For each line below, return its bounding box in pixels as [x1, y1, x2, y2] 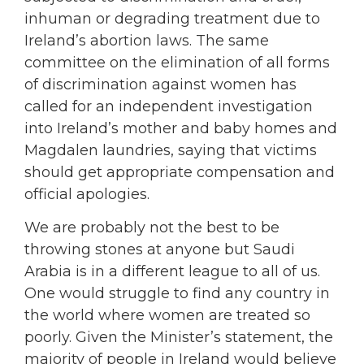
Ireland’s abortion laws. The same [24, 31, 269, 50]
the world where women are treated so [24, 306, 310, 325]
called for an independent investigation [24, 97, 313, 115]
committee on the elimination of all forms [24, 53, 330, 71]
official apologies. [24, 184, 149, 203]
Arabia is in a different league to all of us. [24, 262, 320, 281]
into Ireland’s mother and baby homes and [24, 119, 337, 137]
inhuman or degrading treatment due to [24, 9, 320, 28]
